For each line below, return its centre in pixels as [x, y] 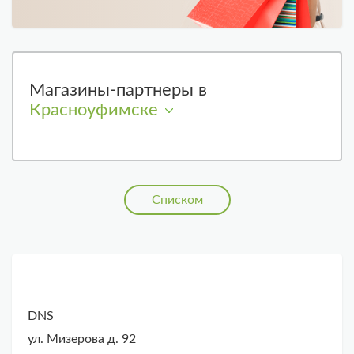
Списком [177, 200]
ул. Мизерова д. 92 [82, 339]
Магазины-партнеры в [118, 90]
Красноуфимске [94, 110]
